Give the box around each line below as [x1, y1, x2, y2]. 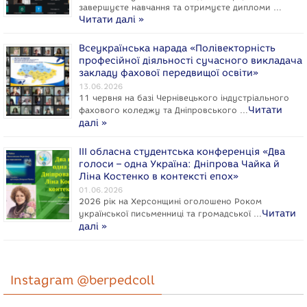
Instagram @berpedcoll [10, 272, 155, 288]
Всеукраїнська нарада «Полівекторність [79, 42, 275, 54]
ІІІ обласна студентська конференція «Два [79, 145, 285, 158]
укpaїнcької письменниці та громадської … [79, 208, 262, 219]
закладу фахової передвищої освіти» [79, 66, 258, 79]
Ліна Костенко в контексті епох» [79, 170, 238, 182]
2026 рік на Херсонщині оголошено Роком [79, 195, 262, 206]
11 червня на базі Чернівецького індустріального [79, 92, 289, 103]
